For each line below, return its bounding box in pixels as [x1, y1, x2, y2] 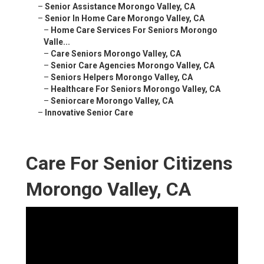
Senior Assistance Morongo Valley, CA [45, 2, 195, 12]
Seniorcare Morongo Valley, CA [51, 96, 173, 106]
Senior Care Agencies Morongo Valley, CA [51, 61, 214, 71]
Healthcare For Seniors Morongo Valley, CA [51, 84, 220, 94]
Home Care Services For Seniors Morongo [51, 25, 217, 35]
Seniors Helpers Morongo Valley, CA [51, 72, 193, 82]
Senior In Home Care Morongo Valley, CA [45, 14, 204, 24]
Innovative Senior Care [45, 108, 133, 118]
